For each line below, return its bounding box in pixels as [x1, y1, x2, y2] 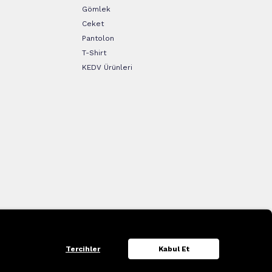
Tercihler [65, 245, 100, 253]
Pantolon [81, 33, 114, 42]
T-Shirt [81, 48, 106, 57]
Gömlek [81, 4, 110, 13]
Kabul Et [158, 245, 189, 253]
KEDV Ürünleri [81, 63, 132, 72]
